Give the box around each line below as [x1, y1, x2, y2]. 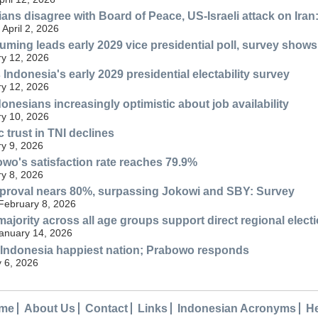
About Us [24, 302, 75, 314]
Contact [85, 302, 128, 314]
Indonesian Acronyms [177, 302, 296, 314]
